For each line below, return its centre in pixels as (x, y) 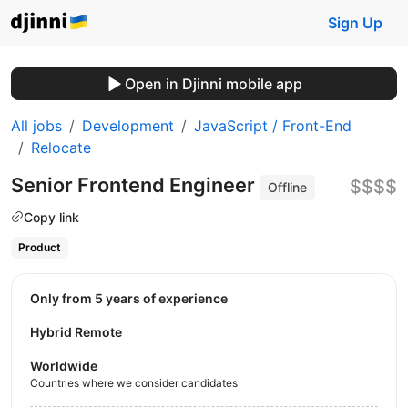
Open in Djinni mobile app (213, 84)
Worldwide (64, 365)
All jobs (36, 126)
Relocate (61, 148)
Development (128, 126)
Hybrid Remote (76, 331)
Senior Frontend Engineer (135, 185)
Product (39, 248)
